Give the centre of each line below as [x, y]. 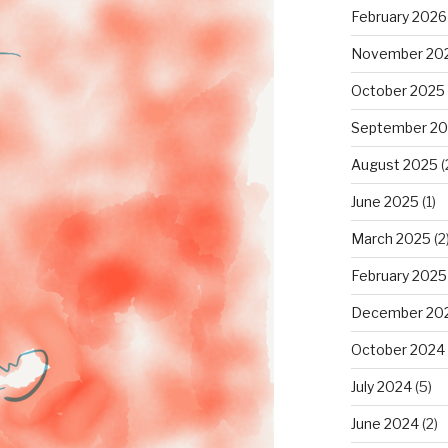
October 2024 [397, 349]
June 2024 [384, 423]
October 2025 [397, 90]
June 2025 [384, 201]
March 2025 [390, 238]
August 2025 [394, 164]
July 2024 [381, 386]
